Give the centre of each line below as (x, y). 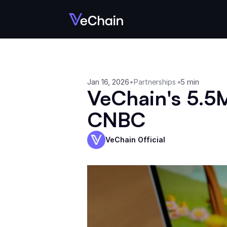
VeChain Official (135, 140)
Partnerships (155, 82)
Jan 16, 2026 (108, 82)
